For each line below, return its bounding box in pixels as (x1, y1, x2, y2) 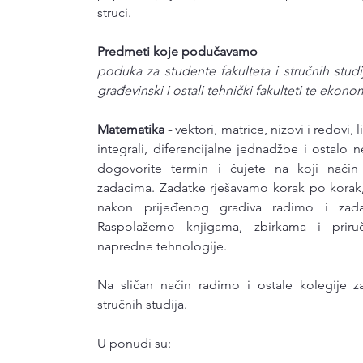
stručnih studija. (97, 297, 188, 312)
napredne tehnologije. (97, 238, 228, 254)
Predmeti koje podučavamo (97, 44, 258, 59)
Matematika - (97, 122, 176, 137)
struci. (97, 5, 132, 20)
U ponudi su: (97, 335, 172, 351)
